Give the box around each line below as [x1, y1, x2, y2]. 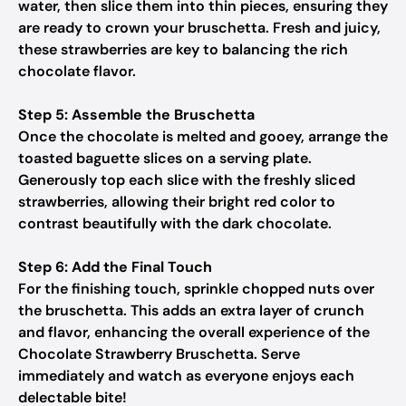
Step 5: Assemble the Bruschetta [18, 105, 255, 124]
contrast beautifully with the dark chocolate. [18, 214, 332, 233]
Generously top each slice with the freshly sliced [18, 170, 355, 189]
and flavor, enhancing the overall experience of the [18, 323, 370, 342]
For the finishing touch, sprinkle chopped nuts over [18, 279, 374, 298]
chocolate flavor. [18, 62, 136, 81]
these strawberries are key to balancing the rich [18, 40, 348, 59]
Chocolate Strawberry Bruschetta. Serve [18, 344, 300, 363]
